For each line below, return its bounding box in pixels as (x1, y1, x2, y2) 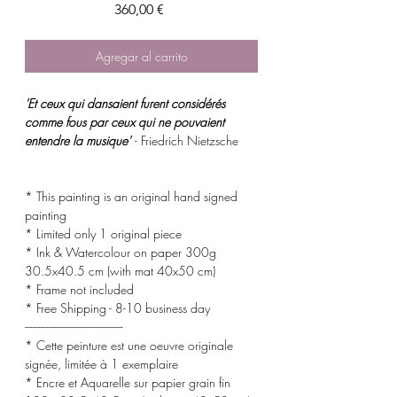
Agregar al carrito (95, 47, 188, 65)
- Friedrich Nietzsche (135, 131, 238, 149)
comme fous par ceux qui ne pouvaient (25, 113, 224, 130)
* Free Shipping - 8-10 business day (25, 299, 210, 316)
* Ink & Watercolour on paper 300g (25, 243, 216, 261)
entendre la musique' (25, 131, 134, 149)
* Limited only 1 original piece (25, 224, 182, 242)
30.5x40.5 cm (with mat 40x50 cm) (25, 261, 215, 279)
